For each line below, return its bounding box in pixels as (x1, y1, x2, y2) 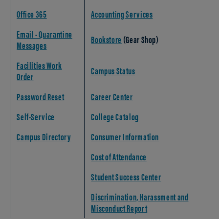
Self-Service (17, 110, 55, 124)
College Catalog (91, 110, 139, 124)
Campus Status (91, 64, 135, 78)
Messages (17, 39, 47, 52)
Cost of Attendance (91, 150, 147, 164)
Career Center (91, 90, 133, 104)
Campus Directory (17, 130, 71, 144)
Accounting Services (91, 7, 153, 21)
